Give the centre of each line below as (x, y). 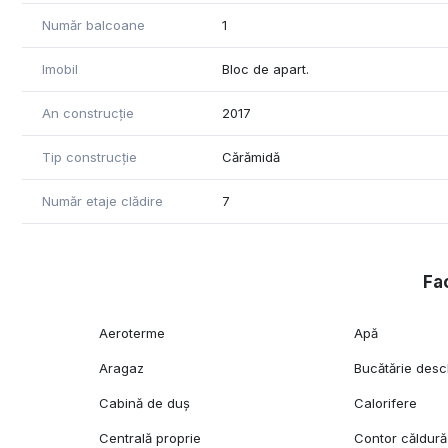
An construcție (88, 113)
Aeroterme (132, 333)
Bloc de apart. (266, 69)
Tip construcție (89, 157)
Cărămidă (251, 157)
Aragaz (122, 368)
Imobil (60, 69)
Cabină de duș (145, 403)
